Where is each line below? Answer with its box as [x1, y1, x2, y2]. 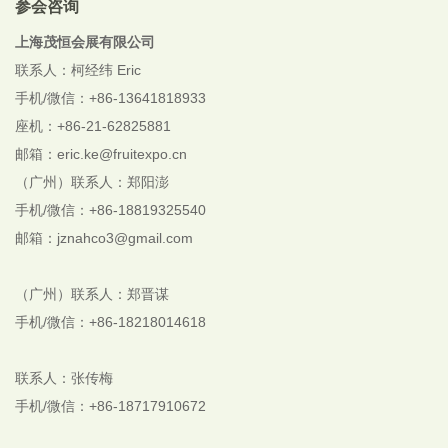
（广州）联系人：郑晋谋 [15, 286, 169, 303]
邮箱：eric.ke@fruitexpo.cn [15, 146, 187, 163]
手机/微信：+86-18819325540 [15, 202, 206, 219]
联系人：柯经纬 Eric [15, 62, 141, 79]
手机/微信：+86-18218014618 [15, 314, 206, 331]
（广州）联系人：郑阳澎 [15, 174, 169, 191]
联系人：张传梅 [15, 370, 113, 387]
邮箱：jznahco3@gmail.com [15, 230, 193, 247]
